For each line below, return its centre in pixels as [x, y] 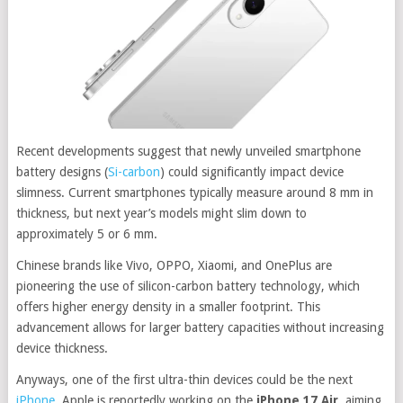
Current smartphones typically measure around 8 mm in [220, 193]
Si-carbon [134, 172]
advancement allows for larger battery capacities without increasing [200, 328]
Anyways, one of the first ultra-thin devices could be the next [184, 380]
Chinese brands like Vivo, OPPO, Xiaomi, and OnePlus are [174, 266]
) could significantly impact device [251, 172]
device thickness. [62, 349]
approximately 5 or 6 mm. [86, 234]
